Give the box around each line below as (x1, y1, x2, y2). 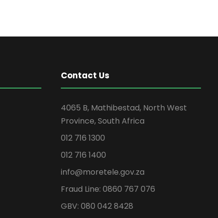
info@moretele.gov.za (60, 166, 145, 178)
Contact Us (60, 69, 109, 81)
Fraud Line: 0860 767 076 (60, 183, 155, 195)
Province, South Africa (60, 115, 145, 127)
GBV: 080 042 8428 (60, 200, 133, 212)
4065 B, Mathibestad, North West (60, 102, 187, 113)
